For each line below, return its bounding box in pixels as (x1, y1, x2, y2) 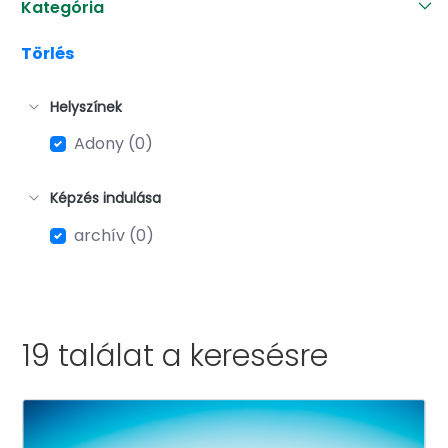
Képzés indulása (50, 188, 161, 209)
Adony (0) (74, 132, 153, 156)
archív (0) (74, 223, 154, 247)
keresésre (190, 334, 329, 377)
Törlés (21, 41, 74, 65)
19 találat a (22, 334, 191, 377)
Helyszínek (50, 96, 122, 117)
